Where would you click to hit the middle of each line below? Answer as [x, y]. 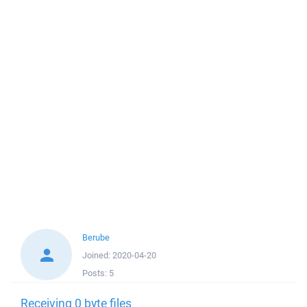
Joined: [97, 255]
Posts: [96, 273]
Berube [96, 237]
